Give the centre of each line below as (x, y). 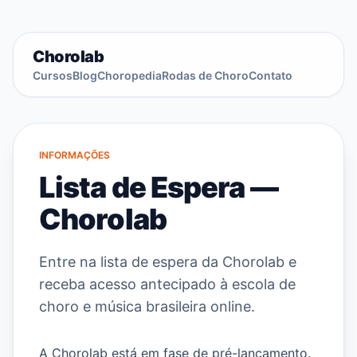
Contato (271, 75)
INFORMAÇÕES (75, 155)
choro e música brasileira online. (147, 306)
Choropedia (129, 75)
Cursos (53, 75)
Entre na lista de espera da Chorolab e (168, 262)
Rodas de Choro (205, 75)
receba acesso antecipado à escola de (167, 284)
